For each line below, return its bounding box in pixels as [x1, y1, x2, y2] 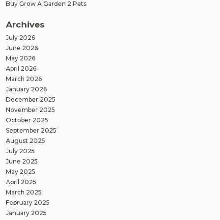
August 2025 [6, 137, 45, 144]
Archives [6, 19, 45, 29]
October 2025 [6, 116, 48, 124]
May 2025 [6, 167, 35, 175]
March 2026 [6, 75, 42, 82]
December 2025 [6, 95, 55, 103]
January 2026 [6, 85, 47, 93]
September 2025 [6, 126, 56, 134]
